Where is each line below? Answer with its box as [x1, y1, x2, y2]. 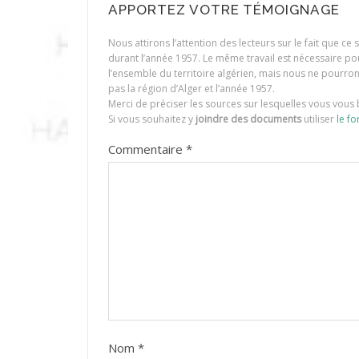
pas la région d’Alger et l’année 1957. [107, 82, 275, 96]
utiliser [301, 112, 337, 127]
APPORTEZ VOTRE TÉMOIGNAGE [107, 2, 340, 18]
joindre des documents [195, 112, 301, 127]
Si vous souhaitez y [107, 112, 196, 127]
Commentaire [107, 141, 186, 158]
